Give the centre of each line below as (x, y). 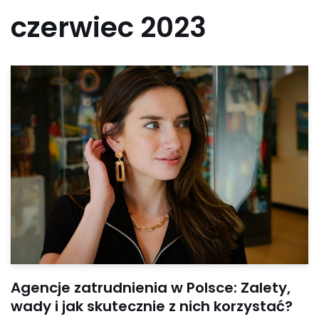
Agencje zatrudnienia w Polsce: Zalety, (151, 287)
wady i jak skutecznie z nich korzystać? (152, 306)
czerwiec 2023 (109, 27)
